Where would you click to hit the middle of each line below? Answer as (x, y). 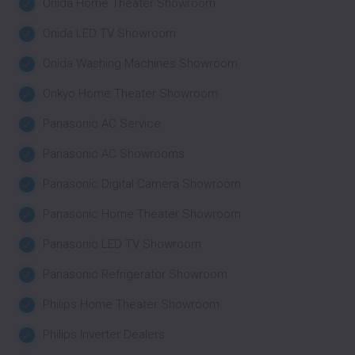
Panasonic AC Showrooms (114, 154)
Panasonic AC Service (102, 124)
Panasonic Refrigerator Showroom (135, 274)
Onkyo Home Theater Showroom (130, 94)
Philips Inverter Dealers (104, 334)
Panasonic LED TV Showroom (122, 244)
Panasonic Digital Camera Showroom (142, 184)
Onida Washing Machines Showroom (140, 63)
